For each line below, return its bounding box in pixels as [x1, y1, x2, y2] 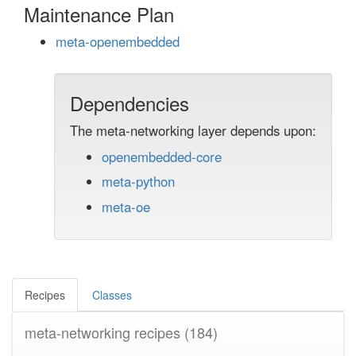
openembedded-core [102, 147, 222, 166]
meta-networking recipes [25, 321, 184, 342]
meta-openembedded [56, 32, 180, 51]
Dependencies [70, 89, 189, 117]
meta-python [102, 172, 175, 192]
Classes [92, 286, 132, 303]
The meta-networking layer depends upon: [70, 121, 316, 140]
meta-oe [102, 196, 150, 216]
